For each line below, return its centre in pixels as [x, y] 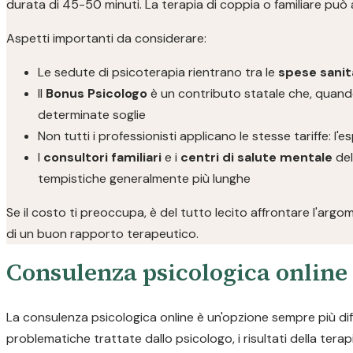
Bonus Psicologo [97, 93]
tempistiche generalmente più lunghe [144, 178]
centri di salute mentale [256, 157]
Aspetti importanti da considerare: [106, 38]
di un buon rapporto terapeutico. [102, 234]
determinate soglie [92, 115]
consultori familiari [102, 157]
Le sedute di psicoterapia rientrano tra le [158, 72]
